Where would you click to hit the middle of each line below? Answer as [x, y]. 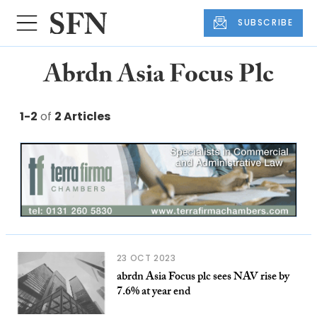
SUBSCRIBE [266, 23]
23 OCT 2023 [146, 258]
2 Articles [82, 116]
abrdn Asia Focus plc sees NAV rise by [203, 277]
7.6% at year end [153, 292]
